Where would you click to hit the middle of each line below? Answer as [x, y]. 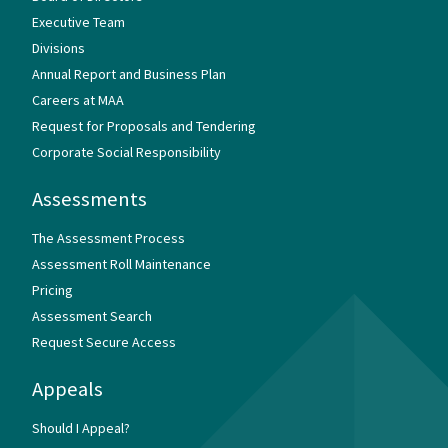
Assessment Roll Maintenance [121, 263]
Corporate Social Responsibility [126, 151]
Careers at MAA [78, 99]
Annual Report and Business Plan [129, 73]
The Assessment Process [108, 237]
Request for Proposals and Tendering [144, 125]
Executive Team [78, 21]
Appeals [67, 388]
